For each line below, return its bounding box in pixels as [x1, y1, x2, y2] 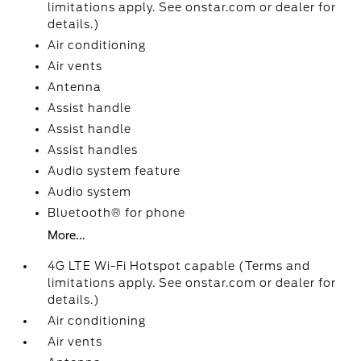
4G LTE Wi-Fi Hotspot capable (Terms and [48, 259, 311, 272]
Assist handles [48, 143, 139, 156]
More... [48, 229, 86, 242]
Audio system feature [48, 164, 181, 177]
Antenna [48, 81, 102, 93]
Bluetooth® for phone [48, 206, 186, 219]
